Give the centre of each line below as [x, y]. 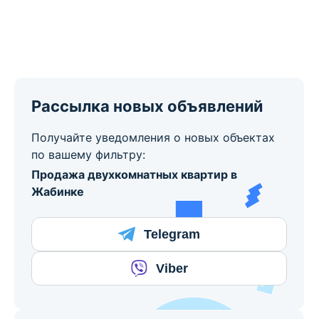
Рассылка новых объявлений [147, 106]
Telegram [172, 234]
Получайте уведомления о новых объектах [153, 138]
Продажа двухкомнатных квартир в [134, 175]
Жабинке [58, 192]
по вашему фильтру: [88, 155]
